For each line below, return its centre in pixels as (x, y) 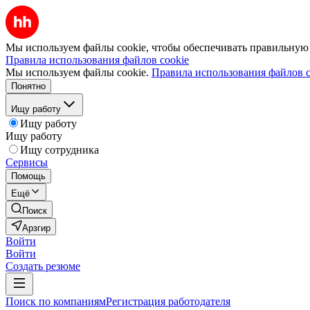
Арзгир (36, 228)
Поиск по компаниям (56, 301)
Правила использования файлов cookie (97, 60)
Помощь (28, 176)
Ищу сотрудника (60, 150)
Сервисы (27, 162)
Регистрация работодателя (168, 301)
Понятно (28, 86)
